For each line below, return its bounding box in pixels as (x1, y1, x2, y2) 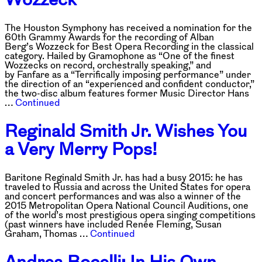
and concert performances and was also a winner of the (5, 191, 241, 201)
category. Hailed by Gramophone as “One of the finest (5, 51, 235, 61)
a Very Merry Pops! (5, 139, 157, 158)
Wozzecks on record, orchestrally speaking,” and (5, 60, 211, 70)
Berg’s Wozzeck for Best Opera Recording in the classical (5, 42, 254, 51)
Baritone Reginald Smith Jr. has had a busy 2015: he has (5, 172, 243, 182)
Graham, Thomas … (5, 228, 90, 238)
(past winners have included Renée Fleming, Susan (5, 219, 222, 229)
